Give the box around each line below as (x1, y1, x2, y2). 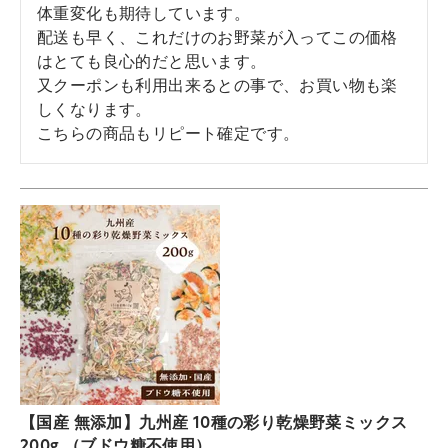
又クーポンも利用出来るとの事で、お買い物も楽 (37, 79, 398, 95)
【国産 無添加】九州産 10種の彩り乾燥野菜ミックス (20, 416, 408, 432)
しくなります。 (37, 103, 152, 119)
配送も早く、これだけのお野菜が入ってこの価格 (37, 31, 398, 47)
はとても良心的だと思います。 (37, 55, 267, 71)
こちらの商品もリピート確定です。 (37, 127, 300, 143)
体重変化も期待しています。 (37, 7, 251, 23)
